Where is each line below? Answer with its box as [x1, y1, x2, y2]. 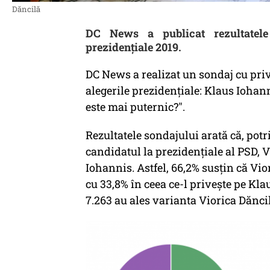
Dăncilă [12, 4, 40, 14]
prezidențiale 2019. [86, 40, 181, 54]
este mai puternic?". [86, 99, 185, 114]
